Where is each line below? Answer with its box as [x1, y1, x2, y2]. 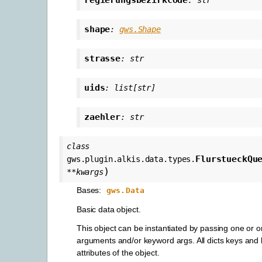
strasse [84, 53, 121, 64]
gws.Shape [119, 25, 161, 35]
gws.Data [106, 186, 145, 195]
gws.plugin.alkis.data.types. [67, 154, 196, 164]
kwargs [75, 167, 104, 177]
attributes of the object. [77, 247, 160, 257]
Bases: [77, 185, 104, 195]
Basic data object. [77, 204, 141, 214]
